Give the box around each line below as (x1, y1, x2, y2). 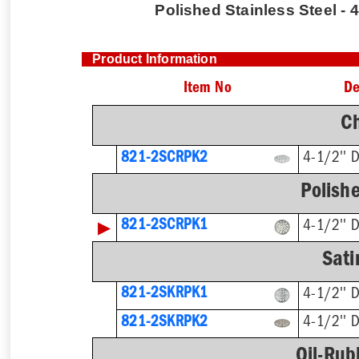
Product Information (92, 51, 217, 66)
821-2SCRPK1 (121, 219, 208, 235)
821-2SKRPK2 (121, 315, 208, 331)
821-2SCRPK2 (121, 151, 208, 167)
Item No (183, 81, 232, 97)
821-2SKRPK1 (121, 287, 208, 303)
